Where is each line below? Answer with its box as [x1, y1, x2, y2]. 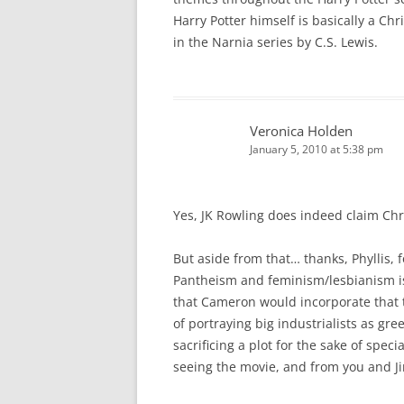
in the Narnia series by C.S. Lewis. [173, 33, 378, 50]
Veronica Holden [250, 122, 353, 140]
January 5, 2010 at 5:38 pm [250, 142, 383, 157]
